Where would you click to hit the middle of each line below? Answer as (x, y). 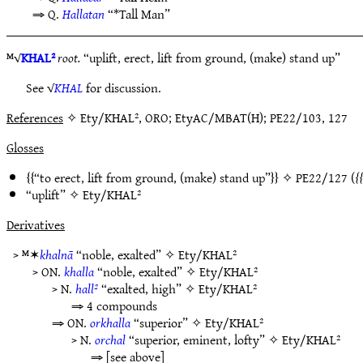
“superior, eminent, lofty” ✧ (204, 340)
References (35, 117)
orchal (110, 340)
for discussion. (122, 88)
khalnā (56, 254)
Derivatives (36, 224)
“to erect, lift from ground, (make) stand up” (152, 177)
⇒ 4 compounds (114, 305)
